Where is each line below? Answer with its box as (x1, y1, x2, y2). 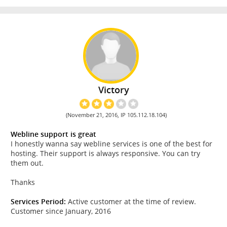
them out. (11, 158, 44, 168)
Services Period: (11, 196, 66, 206)
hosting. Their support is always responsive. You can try (11, 148, 200, 158)
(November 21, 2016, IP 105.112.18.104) (66, 110, 167, 119)
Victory (98, 84, 129, 96)
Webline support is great (11, 129, 96, 139)
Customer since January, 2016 (11, 206, 111, 216)
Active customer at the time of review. (66, 196, 196, 206)
